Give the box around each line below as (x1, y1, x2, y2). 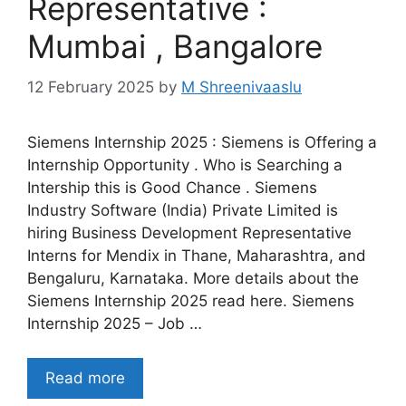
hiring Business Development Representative (27, 223, 352, 242)
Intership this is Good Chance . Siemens (27, 178, 317, 197)
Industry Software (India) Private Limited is (27, 200, 338, 219)
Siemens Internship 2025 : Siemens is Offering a (27, 132, 377, 151)
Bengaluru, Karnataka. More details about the (27, 268, 359, 287)
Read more (45, 369, 125, 388)
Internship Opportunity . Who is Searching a (27, 155, 343, 174)
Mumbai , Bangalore (27, 27, 323, 66)
